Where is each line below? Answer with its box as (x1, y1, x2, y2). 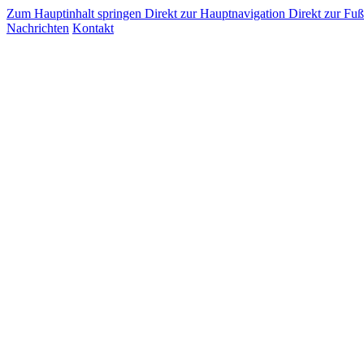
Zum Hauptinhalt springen (6, 6, 145, 20)
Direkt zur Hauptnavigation (145, 6, 288, 20)
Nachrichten (6, 21, 69, 35)
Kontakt (72, 21, 114, 35)
